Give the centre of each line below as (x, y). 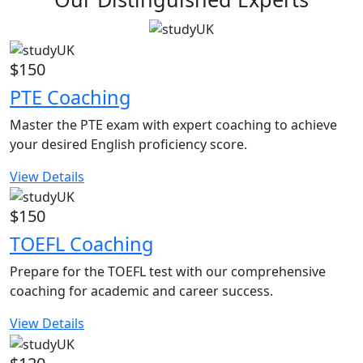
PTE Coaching (70, 97)
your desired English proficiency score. (128, 144)
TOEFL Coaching (81, 244)
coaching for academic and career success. (141, 291)
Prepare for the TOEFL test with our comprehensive (168, 272)
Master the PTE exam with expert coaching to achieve (173, 124)
